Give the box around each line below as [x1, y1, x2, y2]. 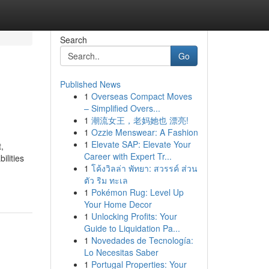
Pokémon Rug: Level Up [91, 186, 184, 198]
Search [59, 34, 87, 46]
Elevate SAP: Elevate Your [91, 138, 191, 150]
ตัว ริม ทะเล [83, 174, 128, 186]
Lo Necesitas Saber [83, 246, 159, 258]
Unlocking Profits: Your [91, 210, 177, 222]
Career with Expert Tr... [83, 150, 172, 162]
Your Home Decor [83, 198, 152, 210]
